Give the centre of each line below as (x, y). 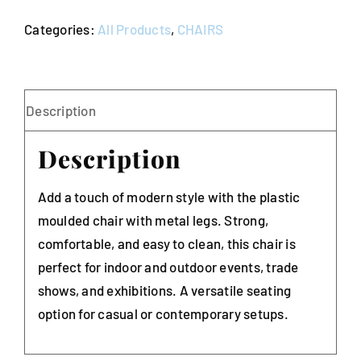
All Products (135, 29)
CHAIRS (200, 29)
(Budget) (93, 79)
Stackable (98, 56)
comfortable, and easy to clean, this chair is (166, 243)
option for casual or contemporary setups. (163, 313)
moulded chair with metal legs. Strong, (153, 220)
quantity (92, 103)
